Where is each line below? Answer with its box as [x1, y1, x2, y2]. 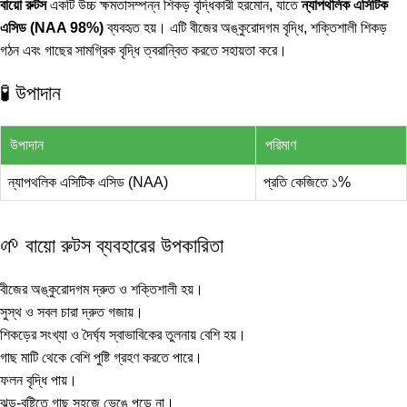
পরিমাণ [265, 137, 296, 154]
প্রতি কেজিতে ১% [263, 174, 351, 191]
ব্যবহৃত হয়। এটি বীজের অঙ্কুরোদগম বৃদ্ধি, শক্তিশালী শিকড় [104, 20, 387, 36]
